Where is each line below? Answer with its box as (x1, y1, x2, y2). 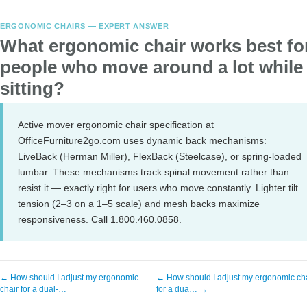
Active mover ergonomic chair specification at (18, 119, 214, 130)
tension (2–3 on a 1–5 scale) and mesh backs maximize (18, 198, 260, 209)
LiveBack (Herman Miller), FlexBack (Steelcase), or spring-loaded (18, 151, 302, 162)
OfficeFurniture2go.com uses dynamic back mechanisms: (18, 135, 267, 146)
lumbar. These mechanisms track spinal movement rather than (18, 167, 289, 177)
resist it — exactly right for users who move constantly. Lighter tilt (18, 182, 298, 193)
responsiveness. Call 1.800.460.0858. (18, 214, 182, 225)
